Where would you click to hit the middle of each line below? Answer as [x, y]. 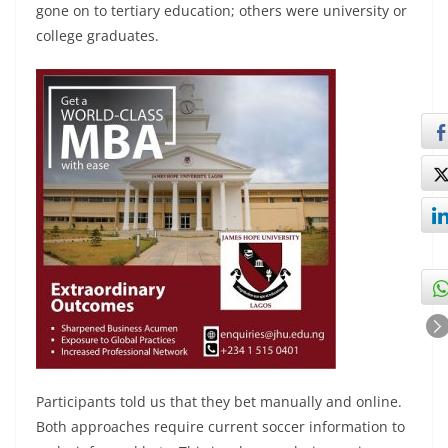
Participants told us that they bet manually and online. [219, 401]
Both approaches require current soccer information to [220, 426]
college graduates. [97, 35]
